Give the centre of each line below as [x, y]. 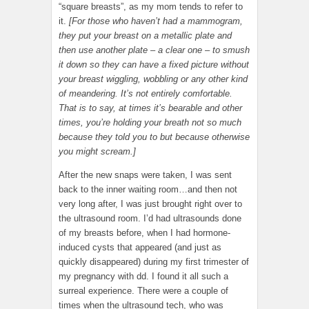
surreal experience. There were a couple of [143, 291]
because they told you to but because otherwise [154, 137]
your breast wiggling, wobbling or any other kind [153, 79]
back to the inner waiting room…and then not [148, 190]
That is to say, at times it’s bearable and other [150, 108]
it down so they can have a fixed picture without [154, 65]
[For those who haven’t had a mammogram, [156, 21]
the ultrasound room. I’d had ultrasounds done [150, 219]
